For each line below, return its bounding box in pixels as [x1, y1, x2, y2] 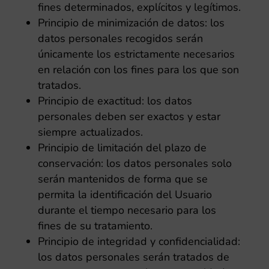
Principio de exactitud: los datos [37, 94, 192, 108]
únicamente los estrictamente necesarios [37, 47, 235, 61]
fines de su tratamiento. [37, 219, 153, 233]
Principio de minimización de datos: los [37, 16, 225, 30]
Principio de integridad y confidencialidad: [37, 234, 240, 249]
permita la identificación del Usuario [37, 187, 212, 202]
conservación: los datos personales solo [37, 156, 232, 171]
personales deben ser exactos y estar [37, 109, 220, 124]
